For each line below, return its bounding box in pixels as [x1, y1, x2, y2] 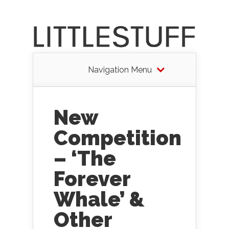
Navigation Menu [87, 65, 152, 75]
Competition [54, 126, 181, 150]
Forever [54, 167, 130, 191]
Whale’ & [54, 187, 145, 211]
